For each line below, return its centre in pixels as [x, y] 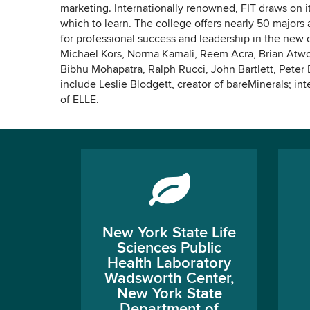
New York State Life [169, 233]
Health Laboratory [169, 264]
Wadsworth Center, [169, 279]
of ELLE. [80, 100]
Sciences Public [169, 248]
